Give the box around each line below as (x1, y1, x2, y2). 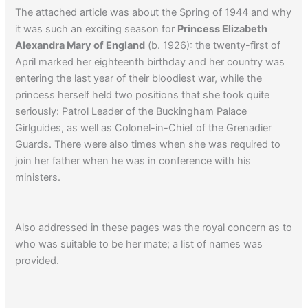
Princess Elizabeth (177, 22, 268, 35)
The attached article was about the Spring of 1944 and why (15, 5, 292, 19)
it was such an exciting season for (15, 22, 178, 35)
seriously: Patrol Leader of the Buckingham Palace (15, 104, 247, 118)
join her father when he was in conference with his (15, 154, 252, 167)
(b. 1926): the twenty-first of (145, 38, 281, 52)
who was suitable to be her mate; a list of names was (15, 238, 263, 251)
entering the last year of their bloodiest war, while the (15, 71, 263, 85)
